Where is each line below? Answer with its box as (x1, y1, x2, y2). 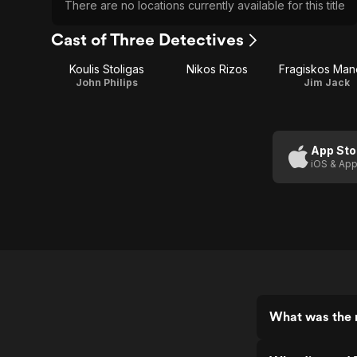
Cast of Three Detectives (51, 29, 244, 49)
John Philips (76, 76, 138, 88)
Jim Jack (304, 76, 350, 88)
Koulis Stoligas (69, 62, 144, 76)
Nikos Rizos (186, 62, 248, 76)
